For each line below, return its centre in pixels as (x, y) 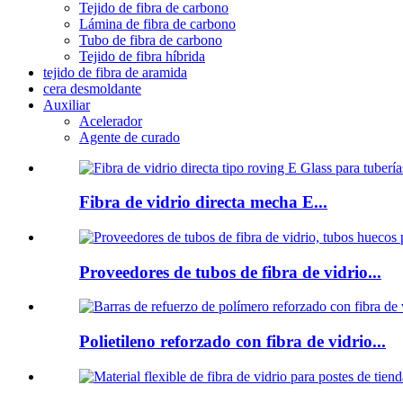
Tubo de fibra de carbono (151, 40)
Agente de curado (130, 137)
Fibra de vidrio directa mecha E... (203, 202)
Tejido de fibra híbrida (142, 56)
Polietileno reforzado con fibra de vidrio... (233, 342)
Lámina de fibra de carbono (157, 23)
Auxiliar (67, 104)
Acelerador (111, 121)
